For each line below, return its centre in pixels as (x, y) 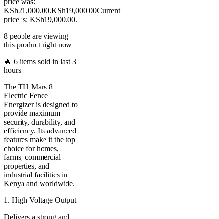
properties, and (27, 166)
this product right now (38, 44)
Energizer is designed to (41, 104)
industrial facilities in (36, 175)
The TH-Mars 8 (28, 87)
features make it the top (40, 139)
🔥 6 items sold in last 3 (40, 61)
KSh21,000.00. (28, 10)
